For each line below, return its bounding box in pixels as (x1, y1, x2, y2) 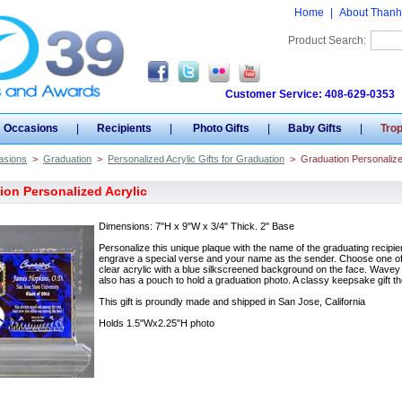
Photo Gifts (190, 122, 249, 135)
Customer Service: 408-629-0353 (225, 88, 395, 100)
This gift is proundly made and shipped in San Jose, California (99, 296, 365, 307)
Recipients (97, 122, 152, 135)
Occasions (4, 122, 58, 135)
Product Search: (288, 34, 366, 47)
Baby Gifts (288, 122, 342, 135)
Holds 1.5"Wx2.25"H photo (99, 318, 214, 328)
